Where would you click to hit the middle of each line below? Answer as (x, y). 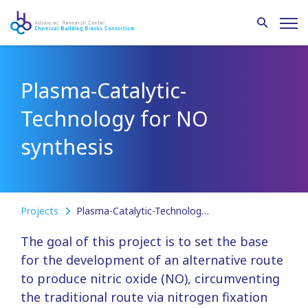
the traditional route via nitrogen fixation (144, 297)
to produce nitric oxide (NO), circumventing (150, 278)
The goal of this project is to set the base (144, 241)
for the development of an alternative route (152, 260)
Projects (41, 211)
